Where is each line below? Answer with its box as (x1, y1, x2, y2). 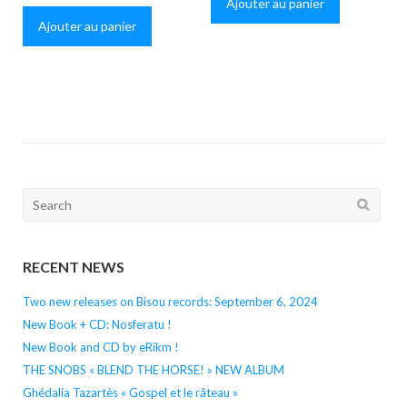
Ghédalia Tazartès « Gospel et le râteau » (22, 385, 238, 401)
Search (21, 189, 63, 205)
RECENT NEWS (22, 258, 124, 276)
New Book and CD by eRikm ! (22, 340, 179, 355)
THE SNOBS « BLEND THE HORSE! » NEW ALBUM (22, 362, 284, 378)
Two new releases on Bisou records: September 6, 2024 (22, 294, 318, 310)
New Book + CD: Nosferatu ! (22, 317, 172, 333)
